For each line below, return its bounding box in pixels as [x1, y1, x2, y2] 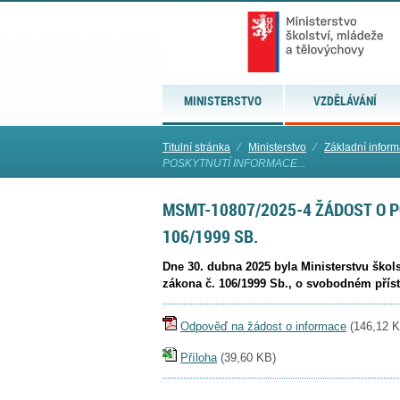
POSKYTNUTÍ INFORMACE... [162, 157, 305, 170]
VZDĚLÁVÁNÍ [313, 92, 378, 109]
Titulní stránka [162, 141, 230, 154]
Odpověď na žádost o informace [180, 319, 346, 333]
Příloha [180, 350, 217, 364]
